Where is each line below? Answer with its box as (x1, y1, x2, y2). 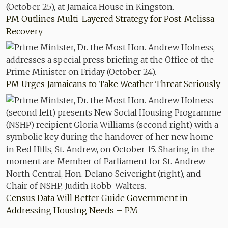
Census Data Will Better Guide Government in (6, 192, 188, 203)
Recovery (6, 25, 43, 36)
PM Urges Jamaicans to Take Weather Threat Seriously (6, 78, 220, 89)
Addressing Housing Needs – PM (6, 205, 138, 215)
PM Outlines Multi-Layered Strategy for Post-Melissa (6, 13, 214, 24)
